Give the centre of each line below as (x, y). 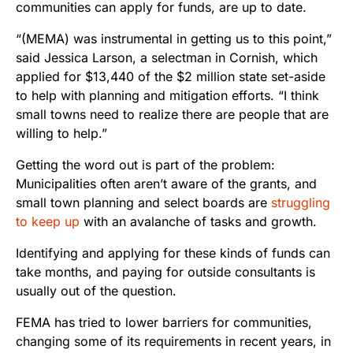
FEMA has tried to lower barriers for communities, (164, 322)
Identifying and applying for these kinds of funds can (173, 253)
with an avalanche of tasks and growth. (198, 221)
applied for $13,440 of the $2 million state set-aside (171, 76)
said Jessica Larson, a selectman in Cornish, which (167, 57)
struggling (301, 202)
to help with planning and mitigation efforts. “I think (167, 95)
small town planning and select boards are (143, 202)
